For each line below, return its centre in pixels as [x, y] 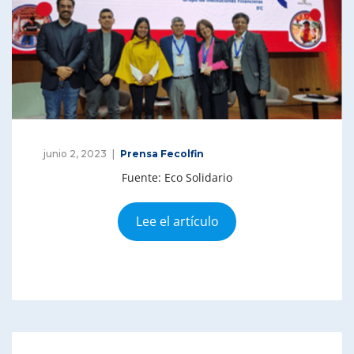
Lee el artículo [177, 222]
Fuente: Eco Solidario [177, 177]
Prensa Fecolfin [162, 153]
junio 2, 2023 [75, 153]
